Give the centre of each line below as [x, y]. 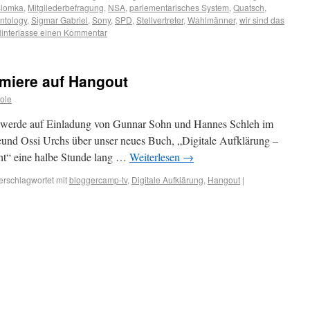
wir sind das [262, 20]
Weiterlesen [156, 157]
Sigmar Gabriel [60, 20]
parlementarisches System [179, 7]
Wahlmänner [211, 20]
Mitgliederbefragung [66, 7]
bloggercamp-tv [98, 180]
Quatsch [249, 7]
